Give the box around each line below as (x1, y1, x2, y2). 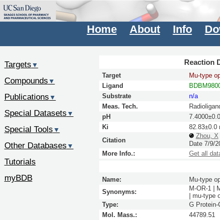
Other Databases (4, 140, 67, 150)
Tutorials (4, 156, 36, 166)
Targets (4, 59, 31, 70)
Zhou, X (195, 132, 219, 140)
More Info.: (102, 150, 135, 158)
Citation (102, 137, 126, 144)
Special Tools (4, 124, 53, 135)
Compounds (4, 76, 48, 86)
